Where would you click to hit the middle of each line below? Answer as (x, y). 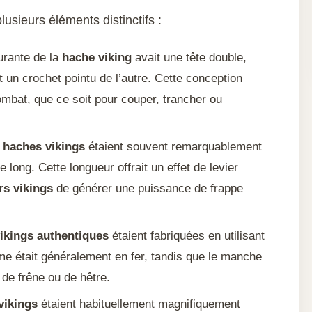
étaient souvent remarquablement (173, 147)
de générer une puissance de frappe (148, 189)
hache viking (97, 58)
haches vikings (44, 147)
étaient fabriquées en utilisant (187, 236)
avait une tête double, (189, 58)
